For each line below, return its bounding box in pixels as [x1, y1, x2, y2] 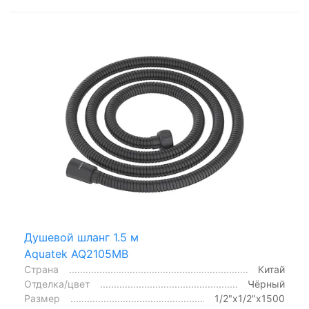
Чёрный [248, 277, 285, 290]
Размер [24, 292, 60, 304]
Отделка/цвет [24, 277, 90, 290]
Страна [24, 263, 59, 275]
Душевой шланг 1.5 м [24, 230, 139, 244]
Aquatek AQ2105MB [24, 246, 128, 261]
